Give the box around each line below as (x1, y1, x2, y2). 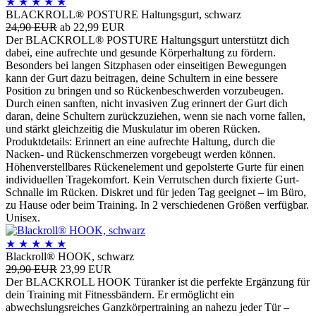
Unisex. (6, 211, 40, 224)
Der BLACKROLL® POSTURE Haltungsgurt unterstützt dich (6, 33, 289, 46)
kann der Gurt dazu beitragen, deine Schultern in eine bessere (6, 71, 278, 84)
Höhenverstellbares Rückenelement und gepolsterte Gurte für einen (6, 160, 304, 173)
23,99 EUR (60, 262, 111, 275)
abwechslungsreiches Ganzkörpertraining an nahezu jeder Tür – (6, 300, 289, 313)
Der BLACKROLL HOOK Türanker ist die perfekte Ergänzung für (6, 275, 310, 288)
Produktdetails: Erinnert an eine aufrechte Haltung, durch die (6, 135, 275, 147)
